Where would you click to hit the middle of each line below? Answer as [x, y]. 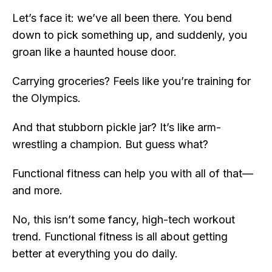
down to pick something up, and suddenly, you [130, 35]
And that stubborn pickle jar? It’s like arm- [117, 127]
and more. [37, 191]
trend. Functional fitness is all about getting [120, 237]
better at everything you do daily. [95, 254]
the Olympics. [46, 98]
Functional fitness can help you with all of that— [133, 174]
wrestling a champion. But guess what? [110, 144]
